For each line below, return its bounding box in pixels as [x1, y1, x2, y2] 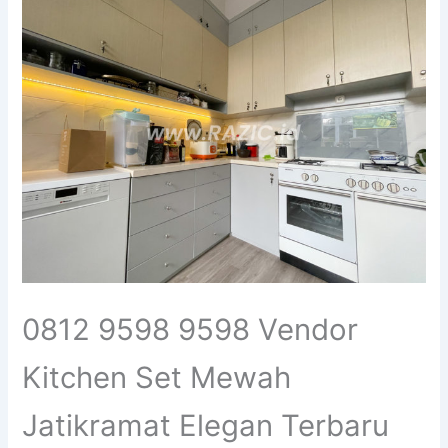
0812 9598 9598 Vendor [22, 312, 359, 348]
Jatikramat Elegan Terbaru [22, 408, 390, 444]
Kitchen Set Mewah [22, 360, 292, 396]
